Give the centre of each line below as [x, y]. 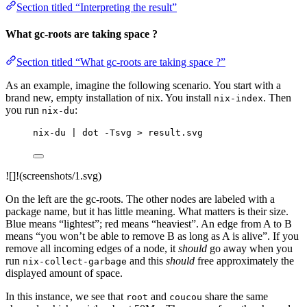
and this [146, 261]
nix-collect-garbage [75, 262]
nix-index [238, 99]
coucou [186, 297]
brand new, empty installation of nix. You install [110, 98]
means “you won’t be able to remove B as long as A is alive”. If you [152, 236]
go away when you [250, 249]
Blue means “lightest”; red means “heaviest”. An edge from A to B [149, 224]
